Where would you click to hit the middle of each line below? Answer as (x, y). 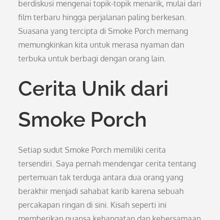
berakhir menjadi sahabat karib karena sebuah (101, 191)
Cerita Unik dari (94, 89)
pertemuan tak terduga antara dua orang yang (101, 177)
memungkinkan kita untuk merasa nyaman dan (101, 45)
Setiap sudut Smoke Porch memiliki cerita (92, 150)
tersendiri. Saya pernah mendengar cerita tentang (107, 164)
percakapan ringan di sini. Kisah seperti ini (93, 205)
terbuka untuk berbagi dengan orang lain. (92, 58)
